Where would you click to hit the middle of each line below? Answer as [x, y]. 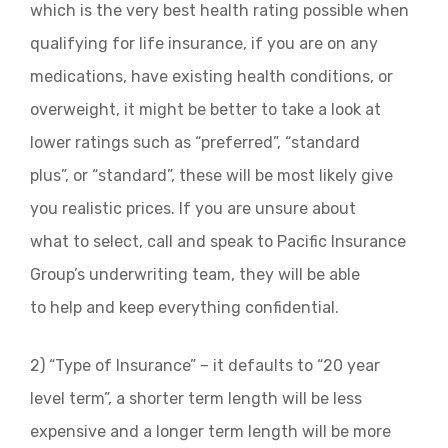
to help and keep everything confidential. [184, 307]
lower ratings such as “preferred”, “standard [195, 142]
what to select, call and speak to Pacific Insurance [218, 241]
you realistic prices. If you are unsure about [193, 208]
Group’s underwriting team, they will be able [195, 274]
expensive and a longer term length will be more [210, 431]
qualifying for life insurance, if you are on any [204, 43]
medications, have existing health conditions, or [211, 76]
